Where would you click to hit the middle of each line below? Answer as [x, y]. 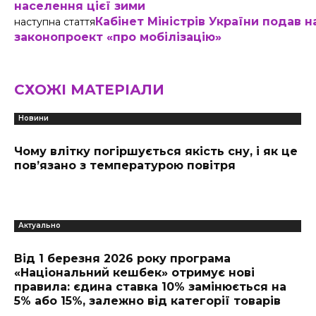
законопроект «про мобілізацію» [118, 37]
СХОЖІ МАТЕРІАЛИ [89, 90]
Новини [34, 118]
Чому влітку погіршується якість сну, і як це [156, 151]
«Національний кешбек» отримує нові [134, 273]
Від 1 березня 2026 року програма [122, 259]
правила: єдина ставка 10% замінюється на [150, 287]
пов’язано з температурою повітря [125, 165]
